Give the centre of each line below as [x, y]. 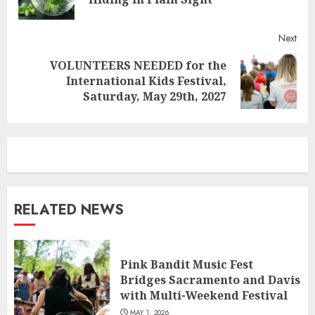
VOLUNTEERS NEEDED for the [138, 65]
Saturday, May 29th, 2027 [155, 96]
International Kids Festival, [146, 81]
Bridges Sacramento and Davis [210, 279]
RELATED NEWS [69, 210]
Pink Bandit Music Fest [187, 264]
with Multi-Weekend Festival [204, 295]
